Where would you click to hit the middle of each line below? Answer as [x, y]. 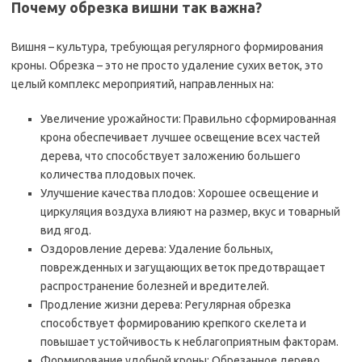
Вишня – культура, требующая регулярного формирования [167, 47]
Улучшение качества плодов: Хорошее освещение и [179, 193]
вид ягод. [66, 230]
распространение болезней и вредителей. [155, 286]
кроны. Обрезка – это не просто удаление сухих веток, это [167, 65]
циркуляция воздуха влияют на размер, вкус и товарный [190, 212]
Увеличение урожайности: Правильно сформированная [188, 119]
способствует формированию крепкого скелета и [173, 323]
